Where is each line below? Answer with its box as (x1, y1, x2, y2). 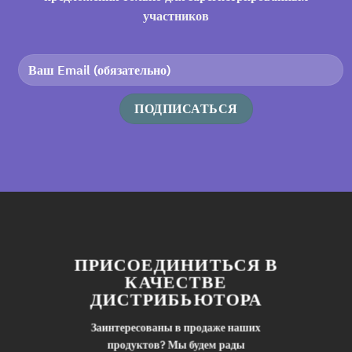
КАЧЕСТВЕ (125, 269, 227, 293)
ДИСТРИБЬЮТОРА (90, 287, 262, 310)
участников (143, 8, 209, 24)
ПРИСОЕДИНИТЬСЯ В (74, 252, 278, 276)
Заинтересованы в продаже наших (90, 320, 261, 335)
